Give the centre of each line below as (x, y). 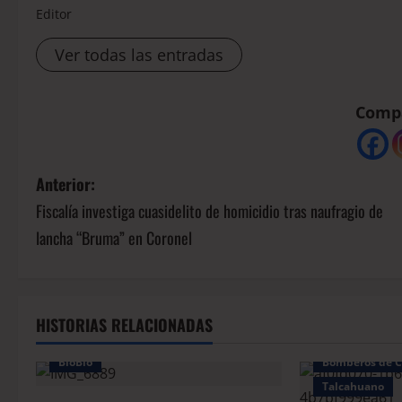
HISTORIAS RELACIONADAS (124, 325)
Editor (54, 14)
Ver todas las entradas (139, 55)
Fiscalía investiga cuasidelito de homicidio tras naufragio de (210, 211)
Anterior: (66, 184)
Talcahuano (354, 387)
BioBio (75, 363)
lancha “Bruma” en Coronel (114, 238)
